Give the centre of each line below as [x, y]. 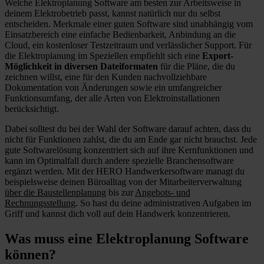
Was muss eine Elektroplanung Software [127, 238]
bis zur [121, 192]
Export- [218, 55]
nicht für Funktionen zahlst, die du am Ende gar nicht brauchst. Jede [131, 139]
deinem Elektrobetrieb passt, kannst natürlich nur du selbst [113, 13]
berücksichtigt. [32, 108]
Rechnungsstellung [40, 203]
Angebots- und [163, 192]
